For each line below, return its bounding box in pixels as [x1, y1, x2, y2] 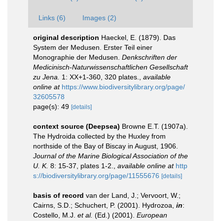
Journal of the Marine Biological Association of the [33, 152, 188, 160]
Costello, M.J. [33, 211, 77, 219]
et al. [77, 211, 93, 219]
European [137, 211, 167, 219]
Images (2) [82, 14, 116, 22]
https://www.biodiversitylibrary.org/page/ [62, 83, 185, 91]
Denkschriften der [122, 53, 177, 61]
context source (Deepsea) [33, 122, 120, 130]
